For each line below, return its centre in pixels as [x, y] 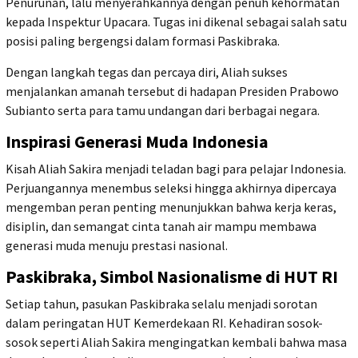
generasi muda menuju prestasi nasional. [117, 246]
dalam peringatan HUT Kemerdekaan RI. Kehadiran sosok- [164, 323]
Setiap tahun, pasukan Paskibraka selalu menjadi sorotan [161, 304]
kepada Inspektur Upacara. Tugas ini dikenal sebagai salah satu [176, 22]
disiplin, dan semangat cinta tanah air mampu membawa [161, 227]
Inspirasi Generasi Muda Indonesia [137, 142]
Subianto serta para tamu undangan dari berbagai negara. [163, 111]
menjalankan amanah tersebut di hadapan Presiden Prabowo [172, 91]
